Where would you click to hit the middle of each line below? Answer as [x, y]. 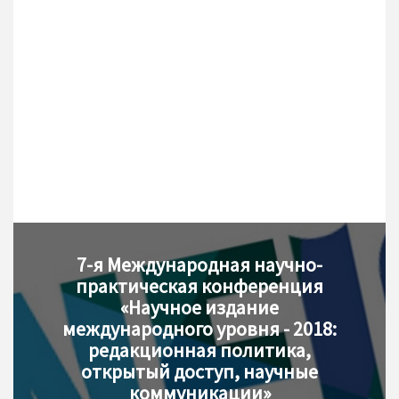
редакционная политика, [199, 350]
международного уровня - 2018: [199, 329]
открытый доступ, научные [199, 371]
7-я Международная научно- [199, 265]
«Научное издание [199, 307]
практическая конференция [199, 286]
